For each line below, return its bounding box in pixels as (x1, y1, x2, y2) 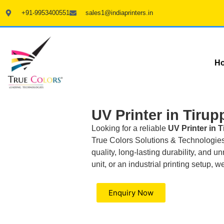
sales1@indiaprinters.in (85, 9, 153, 16)
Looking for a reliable (91, 124, 168, 133)
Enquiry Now (108, 187, 153, 197)
